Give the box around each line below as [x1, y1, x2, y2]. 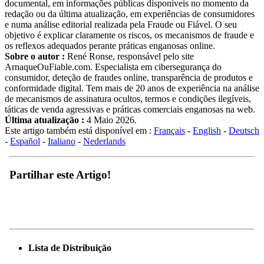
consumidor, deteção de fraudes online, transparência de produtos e [5, 61, 253, 72]
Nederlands [83, 125, 126, 136]
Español [10, 125, 40, 136]
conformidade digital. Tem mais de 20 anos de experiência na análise [5, 72, 259, 82]
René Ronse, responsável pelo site [65, 40, 194, 51]
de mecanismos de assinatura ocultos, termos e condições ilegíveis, [5, 82, 251, 93]
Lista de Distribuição [28, 232, 111, 242]
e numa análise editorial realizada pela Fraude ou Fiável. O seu [5, 8, 237, 19]
